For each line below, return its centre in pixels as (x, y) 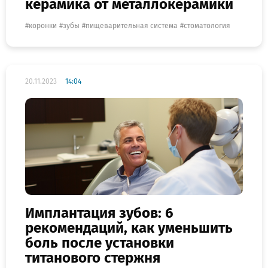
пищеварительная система (132, 25)
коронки (43, 25)
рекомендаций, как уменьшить (129, 228)
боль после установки (100, 243)
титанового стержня (93, 258)
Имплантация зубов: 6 (99, 213)
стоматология (207, 25)
